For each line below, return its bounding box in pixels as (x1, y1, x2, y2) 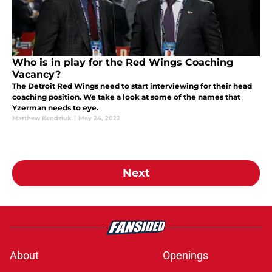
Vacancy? (12, 69, 61, 81)
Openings (163, 249, 208, 262)
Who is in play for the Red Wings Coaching (12, 56, 233, 69)
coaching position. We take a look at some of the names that (12, 92, 240, 102)
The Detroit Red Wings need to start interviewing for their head (12, 81, 252, 91)
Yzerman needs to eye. (12, 103, 98, 113)
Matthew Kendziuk (12, 114, 72, 123)
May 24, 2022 (78, 114, 120, 123)
